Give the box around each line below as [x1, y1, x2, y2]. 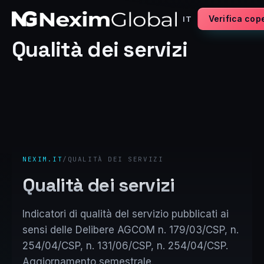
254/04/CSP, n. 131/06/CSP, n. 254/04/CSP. [22, 239, 228, 252]
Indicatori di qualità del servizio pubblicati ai [22, 207, 229, 220]
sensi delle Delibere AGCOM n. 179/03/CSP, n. [22, 223, 239, 236]
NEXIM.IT [22, 154, 63, 163]
